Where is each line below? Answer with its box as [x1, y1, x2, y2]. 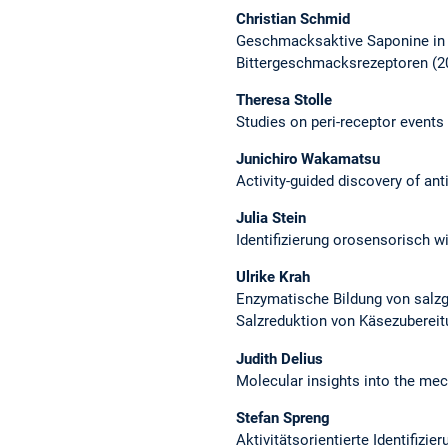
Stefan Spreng [236, 408, 330, 427]
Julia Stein [236, 209, 306, 228]
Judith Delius [236, 349, 323, 368]
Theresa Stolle [236, 90, 332, 109]
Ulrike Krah [236, 268, 310, 287]
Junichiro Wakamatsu [236, 150, 380, 169]
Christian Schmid [236, 9, 350, 28]
